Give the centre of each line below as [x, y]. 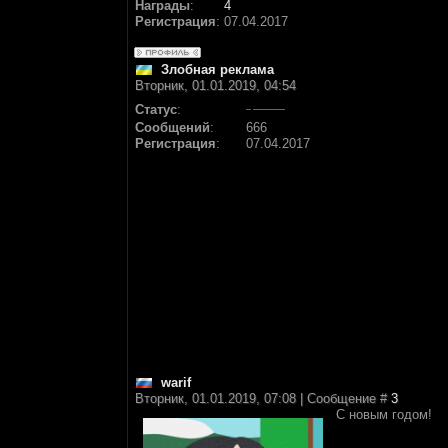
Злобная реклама [217, 69]
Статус [156, 109]
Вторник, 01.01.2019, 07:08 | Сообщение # [263, 398]
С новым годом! [384, 414]
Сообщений [172, 127]
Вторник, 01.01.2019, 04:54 [215, 85]
